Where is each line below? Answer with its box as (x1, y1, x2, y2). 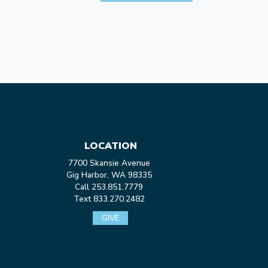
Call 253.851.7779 (75, 181, 144, 193)
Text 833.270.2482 (73, 193, 145, 205)
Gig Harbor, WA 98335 (66, 169, 152, 181)
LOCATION (84, 139, 137, 153)
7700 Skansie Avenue (68, 157, 150, 169)
